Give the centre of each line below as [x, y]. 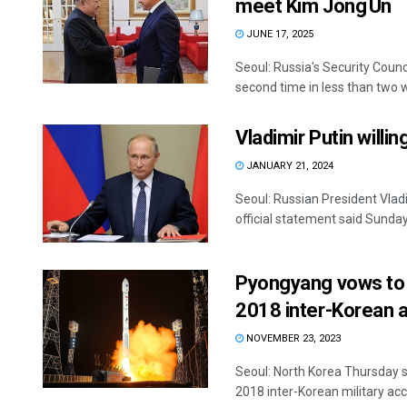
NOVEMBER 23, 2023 [292, 339]
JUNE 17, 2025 [278, 34]
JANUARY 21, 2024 [288, 166]
